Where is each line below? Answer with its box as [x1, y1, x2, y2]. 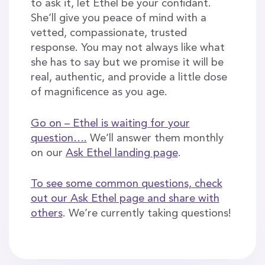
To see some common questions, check [30, 178, 222, 189]
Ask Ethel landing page [65, 147, 178, 159]
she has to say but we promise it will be [30, 57, 224, 69]
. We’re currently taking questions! [62, 208, 231, 219]
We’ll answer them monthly [86, 132, 224, 144]
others [30, 208, 63, 219]
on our [30, 147, 66, 159]
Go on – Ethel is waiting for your [30, 118, 190, 129]
